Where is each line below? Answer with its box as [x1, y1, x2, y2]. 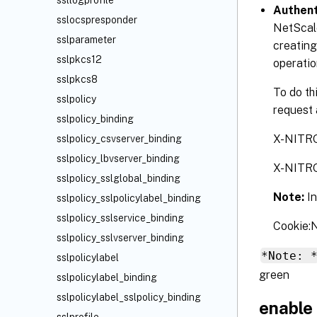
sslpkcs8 [57, 74, 98, 85]
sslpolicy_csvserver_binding [57, 133, 182, 144]
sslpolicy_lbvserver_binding [57, 153, 180, 164]
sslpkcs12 [57, 54, 102, 65]
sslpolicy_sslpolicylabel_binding [57, 192, 201, 204]
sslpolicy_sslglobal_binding [57, 173, 180, 184]
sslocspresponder [57, 14, 137, 25]
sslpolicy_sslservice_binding [57, 212, 184, 224]
